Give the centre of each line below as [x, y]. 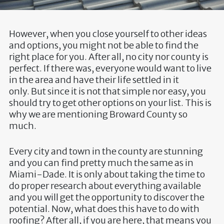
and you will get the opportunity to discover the [106, 197]
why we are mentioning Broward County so [98, 114]
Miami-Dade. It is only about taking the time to [107, 174]
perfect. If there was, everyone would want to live [110, 68]
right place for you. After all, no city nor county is [108, 57]
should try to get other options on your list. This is [110, 103]
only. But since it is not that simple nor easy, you [107, 91]
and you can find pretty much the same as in [101, 163]
